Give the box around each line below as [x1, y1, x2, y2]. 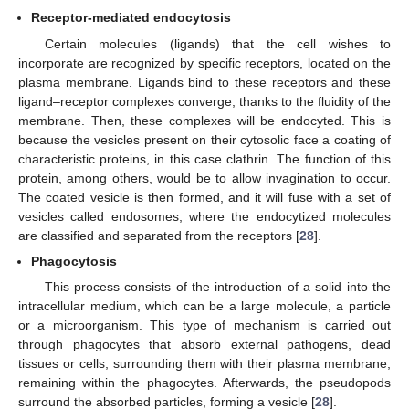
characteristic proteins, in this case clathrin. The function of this [18, 151, 391, 166]
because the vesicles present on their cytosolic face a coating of [18, 131, 391, 147]
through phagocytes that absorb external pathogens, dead [18, 336, 391, 351]
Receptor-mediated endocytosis [31, 10, 232, 26]
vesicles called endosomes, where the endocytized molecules [18, 208, 391, 224]
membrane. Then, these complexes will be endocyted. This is [18, 112, 391, 128]
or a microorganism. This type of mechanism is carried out [18, 317, 391, 332]
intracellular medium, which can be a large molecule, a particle [18, 298, 391, 313]
